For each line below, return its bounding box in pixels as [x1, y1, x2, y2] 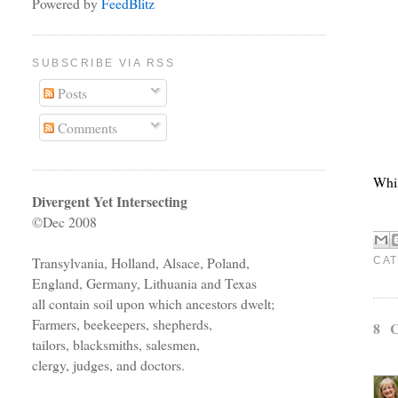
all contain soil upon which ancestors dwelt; [32, 294, 275, 314]
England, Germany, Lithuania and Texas [32, 274, 258, 293]
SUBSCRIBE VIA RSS [32, 57, 176, 70]
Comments [54, 118, 118, 138]
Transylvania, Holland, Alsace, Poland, [32, 253, 251, 273]
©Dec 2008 [32, 212, 98, 232]
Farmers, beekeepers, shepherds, [32, 314, 213, 334]
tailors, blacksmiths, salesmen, [32, 335, 201, 354]
